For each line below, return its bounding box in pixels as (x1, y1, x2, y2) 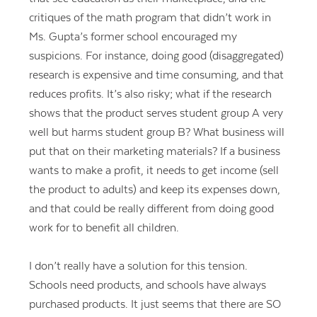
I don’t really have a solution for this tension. (28, 260, 248, 272)
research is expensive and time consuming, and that (28, 68, 284, 81)
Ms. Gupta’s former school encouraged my (28, 30, 237, 43)
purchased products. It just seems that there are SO (28, 298, 281, 311)
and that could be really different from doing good (28, 202, 274, 215)
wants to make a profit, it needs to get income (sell (28, 163, 279, 177)
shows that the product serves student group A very (28, 106, 283, 120)
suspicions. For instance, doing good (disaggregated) (28, 49, 284, 62)
